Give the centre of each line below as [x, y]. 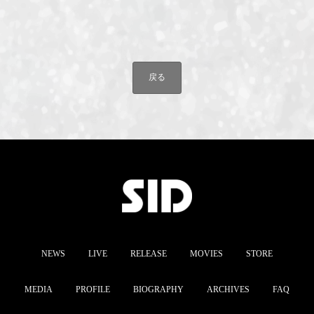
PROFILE [93, 290]
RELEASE [149, 253]
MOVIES [206, 253]
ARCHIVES [228, 290]
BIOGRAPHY [158, 290]
